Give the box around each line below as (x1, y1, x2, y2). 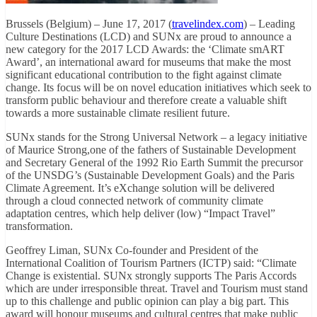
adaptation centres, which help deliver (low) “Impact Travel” (6, 207, 275, 219)
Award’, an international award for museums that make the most (6, 55, 291, 68)
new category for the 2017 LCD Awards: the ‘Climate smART (6, 42, 284, 55)
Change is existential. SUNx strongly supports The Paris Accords (6, 269, 296, 282)
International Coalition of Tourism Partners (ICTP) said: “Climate (6, 256, 296, 269)
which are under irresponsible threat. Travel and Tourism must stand (6, 282, 308, 294)
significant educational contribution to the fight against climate (6, 68, 282, 81)
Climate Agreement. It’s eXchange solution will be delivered (6, 181, 275, 194)
